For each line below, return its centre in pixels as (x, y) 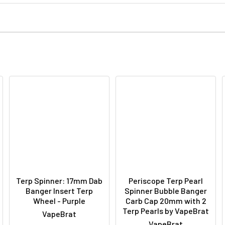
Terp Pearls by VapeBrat (166, 211)
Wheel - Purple (59, 201)
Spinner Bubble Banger (166, 191)
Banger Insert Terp (59, 191)
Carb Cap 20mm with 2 (166, 201)
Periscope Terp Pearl (166, 181)
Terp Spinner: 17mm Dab (59, 181)
